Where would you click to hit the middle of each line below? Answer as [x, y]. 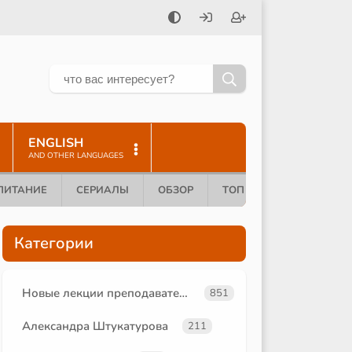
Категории [54, 243]
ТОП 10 [241, 190]
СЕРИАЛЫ [103, 190]
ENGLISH [56, 143]
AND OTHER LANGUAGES [76, 155]
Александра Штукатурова [95, 326]
